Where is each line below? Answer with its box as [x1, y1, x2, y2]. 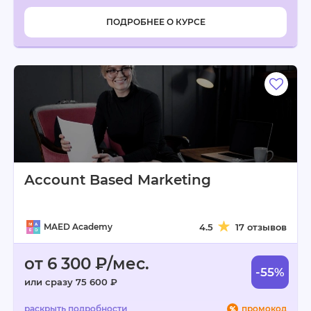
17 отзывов [235, 221, 287, 233]
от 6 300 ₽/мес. [24, 254, 149, 274]
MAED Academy [44, 221, 112, 232]
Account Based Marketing [24, 171, 211, 188]
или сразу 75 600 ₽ [24, 276, 117, 287]
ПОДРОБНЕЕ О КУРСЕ [106, 17, 205, 27]
